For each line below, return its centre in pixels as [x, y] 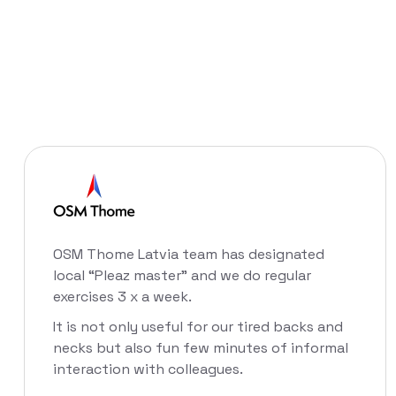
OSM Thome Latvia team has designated [189, 255]
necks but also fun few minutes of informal [201, 348]
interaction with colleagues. [148, 369]
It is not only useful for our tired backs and [198, 327]
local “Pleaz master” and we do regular [182, 276]
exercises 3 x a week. [122, 297]
